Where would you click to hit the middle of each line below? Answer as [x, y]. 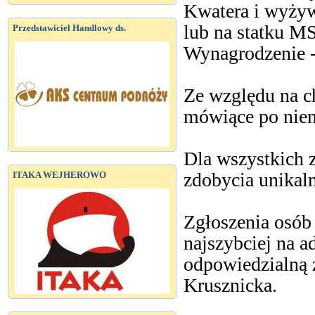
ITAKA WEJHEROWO [59, 175]
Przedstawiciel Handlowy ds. [69, 28]
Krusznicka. [230, 285]
